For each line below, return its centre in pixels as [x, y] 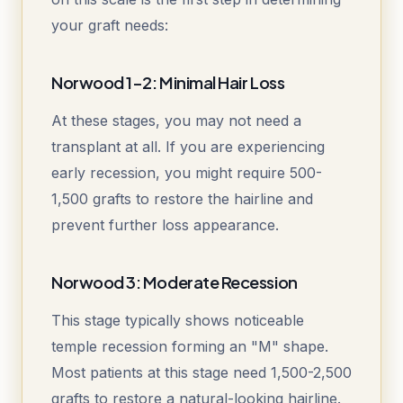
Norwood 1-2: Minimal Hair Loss [168, 83]
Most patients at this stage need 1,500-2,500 [201, 373]
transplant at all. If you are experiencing [188, 147]
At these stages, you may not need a [176, 121]
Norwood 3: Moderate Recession [175, 282]
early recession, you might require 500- [187, 173]
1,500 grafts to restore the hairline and [182, 199]
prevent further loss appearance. [165, 225]
